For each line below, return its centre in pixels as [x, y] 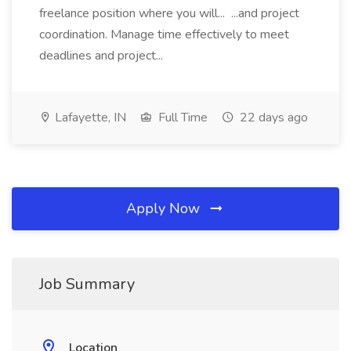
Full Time [181, 118]
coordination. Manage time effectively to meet [164, 34]
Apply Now [165, 208]
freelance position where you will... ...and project [169, 13]
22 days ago [272, 118]
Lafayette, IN [89, 118]
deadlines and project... [103, 56]
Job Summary [87, 284]
